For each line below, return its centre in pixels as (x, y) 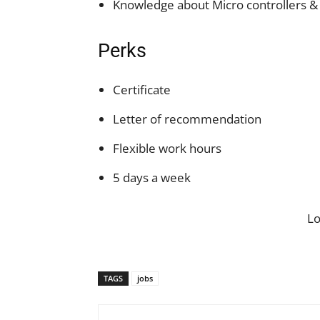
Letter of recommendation (187, 119)
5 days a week (152, 177)
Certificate (142, 90)
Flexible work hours (167, 148)
